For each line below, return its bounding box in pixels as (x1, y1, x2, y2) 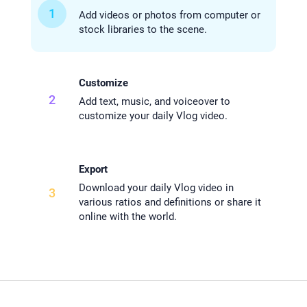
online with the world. (78, 210, 177, 223)
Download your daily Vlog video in (78, 182, 234, 195)
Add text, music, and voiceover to (78, 95, 230, 108)
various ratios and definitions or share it (78, 196, 261, 209)
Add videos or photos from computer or (78, 9, 260, 22)
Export (78, 163, 108, 176)
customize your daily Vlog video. (78, 110, 228, 123)
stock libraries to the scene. (78, 23, 207, 36)
